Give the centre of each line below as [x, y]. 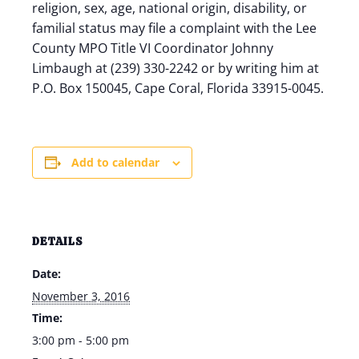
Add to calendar [115, 162]
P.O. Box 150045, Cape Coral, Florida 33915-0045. [178, 88]
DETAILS [58, 241]
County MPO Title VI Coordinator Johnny [153, 48]
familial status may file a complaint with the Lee [174, 28]
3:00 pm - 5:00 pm [81, 340]
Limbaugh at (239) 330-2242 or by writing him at [175, 68]
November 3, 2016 [81, 296]
